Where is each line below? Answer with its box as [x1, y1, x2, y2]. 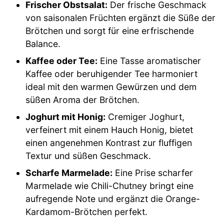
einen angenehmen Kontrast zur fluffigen [25, 137, 192, 148]
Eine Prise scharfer [112, 167, 193, 178]
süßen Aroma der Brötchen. [25, 94, 140, 105]
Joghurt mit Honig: [25, 111, 106, 122]
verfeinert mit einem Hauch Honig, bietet [25, 124, 193, 135]
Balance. [25, 38, 61, 49]
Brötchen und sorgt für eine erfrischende [25, 25, 194, 36]
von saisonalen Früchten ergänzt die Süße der [25, 12, 216, 23]
